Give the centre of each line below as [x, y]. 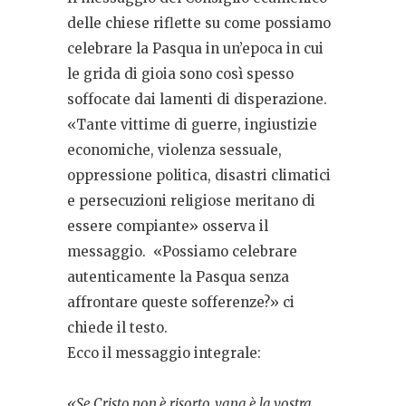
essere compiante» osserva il [168, 227]
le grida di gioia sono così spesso [180, 74]
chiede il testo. [117, 328]
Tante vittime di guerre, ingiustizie [197, 125]
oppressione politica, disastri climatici [199, 176]
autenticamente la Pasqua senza [178, 277]
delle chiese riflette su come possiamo [199, 24]
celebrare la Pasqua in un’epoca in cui [195, 49]
